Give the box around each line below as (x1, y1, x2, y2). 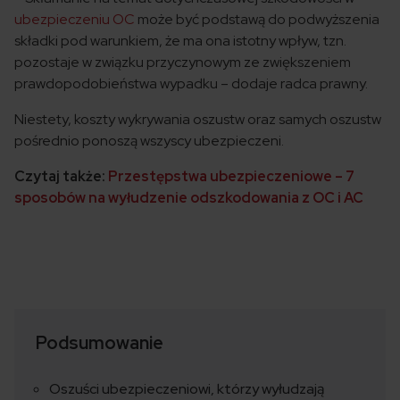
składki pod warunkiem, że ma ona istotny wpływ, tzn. (14, 31, 346, 50)
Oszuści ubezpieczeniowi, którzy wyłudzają (49, 379, 324, 398)
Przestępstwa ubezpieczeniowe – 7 (108, 167, 354, 186)
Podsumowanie (36, 331, 163, 354)
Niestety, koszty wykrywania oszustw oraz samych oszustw (14, 110, 381, 129)
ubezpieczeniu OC (14, 10, 135, 29)
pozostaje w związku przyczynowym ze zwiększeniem (14, 53, 351, 71)
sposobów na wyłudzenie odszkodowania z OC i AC (14, 188, 363, 207)
